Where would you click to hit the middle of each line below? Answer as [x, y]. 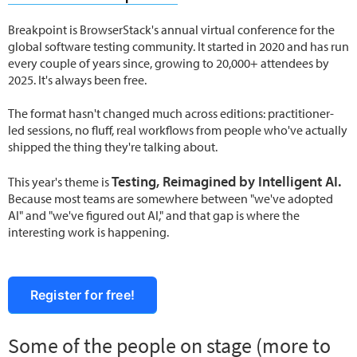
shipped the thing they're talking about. [113, 147]
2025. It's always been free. [77, 80]
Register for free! [82, 295]
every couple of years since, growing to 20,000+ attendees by [169, 63]
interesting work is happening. [88, 232]
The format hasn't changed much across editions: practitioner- [171, 114]
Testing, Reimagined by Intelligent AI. [226, 182]
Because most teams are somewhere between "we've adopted [171, 199]
